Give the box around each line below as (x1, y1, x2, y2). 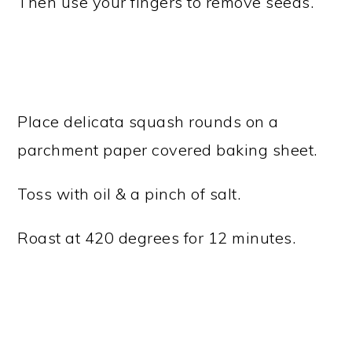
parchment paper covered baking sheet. (17, 140, 317, 159)
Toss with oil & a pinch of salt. (17, 184, 241, 203)
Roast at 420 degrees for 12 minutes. (17, 228, 296, 247)
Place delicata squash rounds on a (17, 112, 279, 131)
